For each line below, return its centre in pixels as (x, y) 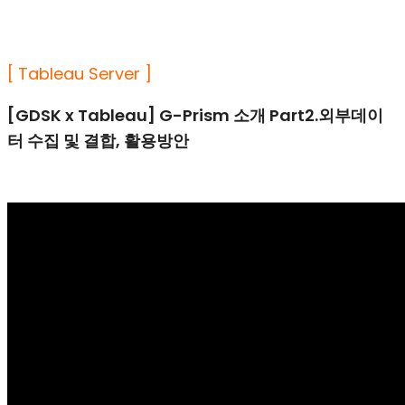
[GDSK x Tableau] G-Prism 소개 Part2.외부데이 (195, 116)
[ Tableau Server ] (82, 74)
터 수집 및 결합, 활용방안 (98, 141)
